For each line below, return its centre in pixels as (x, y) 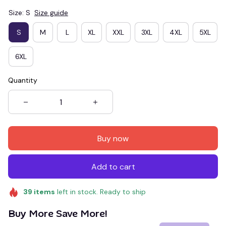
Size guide (51, 13)
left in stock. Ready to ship (100, 192)
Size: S (19, 13)
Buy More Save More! (58, 213)
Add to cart (113, 166)
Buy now (113, 138)
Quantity (23, 80)
